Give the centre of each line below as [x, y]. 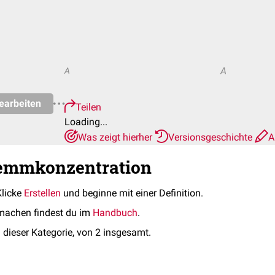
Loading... [86, 122]
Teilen [88, 107]
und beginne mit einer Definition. [132, 193]
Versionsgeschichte [211, 137]
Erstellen [42, 193]
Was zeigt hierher [116, 137]
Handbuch [115, 213]
